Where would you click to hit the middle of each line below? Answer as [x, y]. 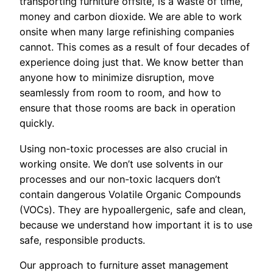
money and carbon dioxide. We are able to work [131, 17]
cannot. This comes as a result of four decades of [135, 47]
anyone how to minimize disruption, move [117, 78]
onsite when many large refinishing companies [127, 32]
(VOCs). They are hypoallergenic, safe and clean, [133, 209]
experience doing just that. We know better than [131, 62]
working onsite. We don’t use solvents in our [121, 164]
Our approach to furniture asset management [124, 265]
